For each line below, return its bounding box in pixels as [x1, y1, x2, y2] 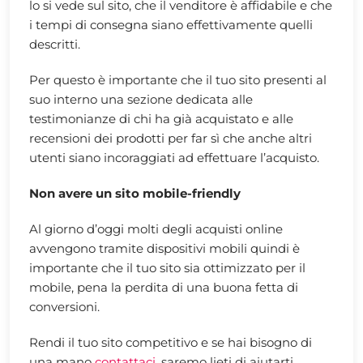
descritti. [29, 36, 80, 52]
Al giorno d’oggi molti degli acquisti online [29, 220, 283, 237]
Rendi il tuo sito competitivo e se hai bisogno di [29, 334, 312, 350]
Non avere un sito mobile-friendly [29, 185, 241, 201]
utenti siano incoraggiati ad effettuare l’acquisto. [29, 149, 319, 165]
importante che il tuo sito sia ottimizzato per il [29, 259, 305, 275]
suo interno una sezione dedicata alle [29, 91, 253, 107]
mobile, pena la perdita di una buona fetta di [29, 279, 298, 295]
